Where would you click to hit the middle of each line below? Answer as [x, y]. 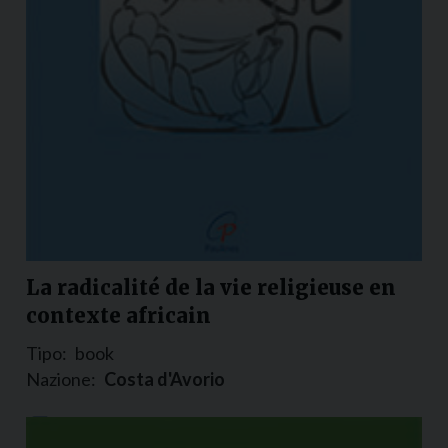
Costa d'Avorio [164, 379]
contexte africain [118, 316]
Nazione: [61, 379]
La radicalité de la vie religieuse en [211, 288]
